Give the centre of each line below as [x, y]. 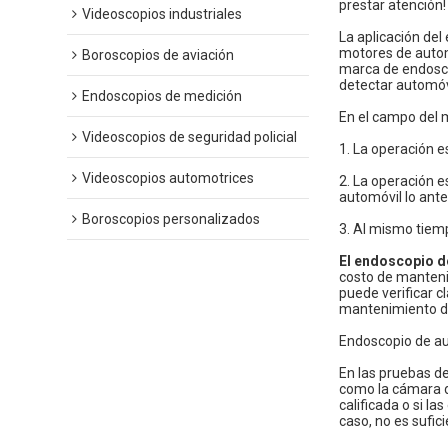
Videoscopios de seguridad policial [190, 136]
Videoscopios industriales [162, 13]
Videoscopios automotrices [168, 177]
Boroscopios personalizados [171, 218]
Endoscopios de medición [162, 95]
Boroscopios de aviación [158, 54]
